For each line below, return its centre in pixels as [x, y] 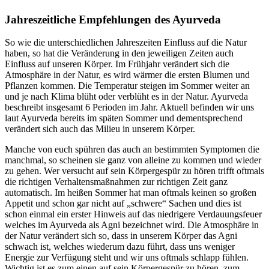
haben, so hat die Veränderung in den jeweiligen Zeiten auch [119, 53]
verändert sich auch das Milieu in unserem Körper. [101, 129]
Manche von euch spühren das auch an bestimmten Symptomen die [132, 150]
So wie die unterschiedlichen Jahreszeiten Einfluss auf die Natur [126, 43]
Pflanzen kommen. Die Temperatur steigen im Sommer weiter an [127, 86]
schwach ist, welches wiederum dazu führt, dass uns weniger [120, 247]
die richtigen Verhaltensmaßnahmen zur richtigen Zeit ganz [116, 182]
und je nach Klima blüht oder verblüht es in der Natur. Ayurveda [126, 97]
